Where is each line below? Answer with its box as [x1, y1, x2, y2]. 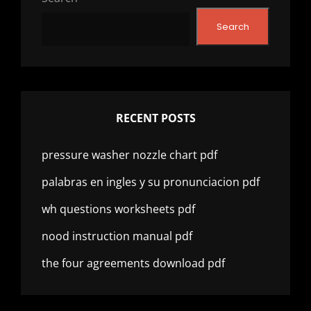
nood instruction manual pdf [42, 228, 192, 244]
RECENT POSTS [115, 110, 196, 126]
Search [217, 19, 249, 33]
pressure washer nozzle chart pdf [42, 147, 217, 163]
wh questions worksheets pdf [42, 201, 195, 217]
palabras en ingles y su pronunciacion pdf [42, 174, 260, 190]
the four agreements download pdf [42, 255, 225, 271]
